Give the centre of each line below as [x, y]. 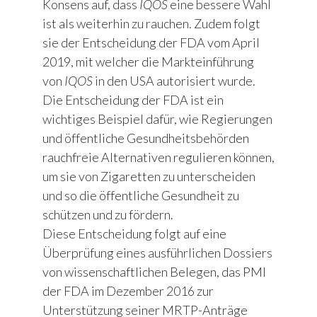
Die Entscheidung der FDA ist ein [133, 100]
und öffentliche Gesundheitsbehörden [146, 138]
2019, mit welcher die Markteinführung [148, 62]
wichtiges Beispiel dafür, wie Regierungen [157, 119]
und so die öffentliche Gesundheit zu [141, 196]
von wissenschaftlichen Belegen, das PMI [154, 272]
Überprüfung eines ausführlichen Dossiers [157, 253]
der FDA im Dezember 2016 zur [128, 291]
